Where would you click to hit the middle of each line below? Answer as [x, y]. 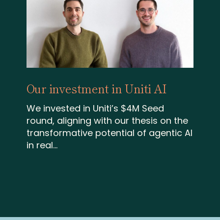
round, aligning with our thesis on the [107, 121]
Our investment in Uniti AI [96, 88]
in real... [42, 145]
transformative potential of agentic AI [109, 133]
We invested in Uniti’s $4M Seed [95, 109]
